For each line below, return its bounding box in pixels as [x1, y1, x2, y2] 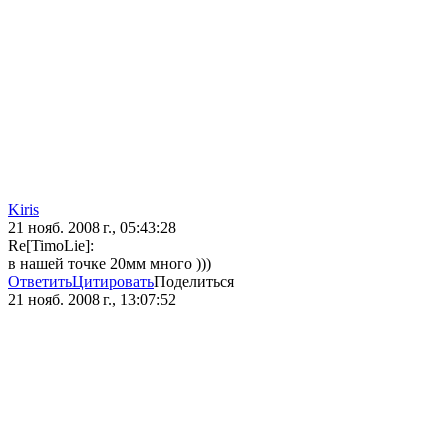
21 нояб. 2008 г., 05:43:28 [8, 219, 176, 237]
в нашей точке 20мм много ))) [8, 255, 211, 273]
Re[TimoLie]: [8, 237, 94, 255]
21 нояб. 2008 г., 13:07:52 [8, 291, 176, 309]
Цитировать [72, 273, 154, 291]
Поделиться [154, 273, 234, 291]
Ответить [8, 273, 72, 291]
